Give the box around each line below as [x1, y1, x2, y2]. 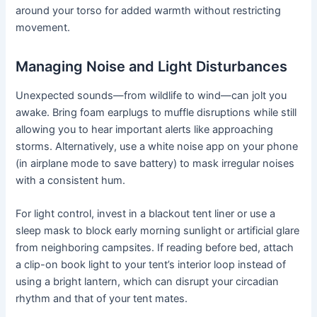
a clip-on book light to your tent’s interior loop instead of [16, 258, 287, 271]
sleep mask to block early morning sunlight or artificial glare [16, 224, 300, 237]
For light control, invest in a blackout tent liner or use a [16, 207, 276, 220]
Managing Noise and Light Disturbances [16, 57, 288, 75]
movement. [16, 21, 71, 34]
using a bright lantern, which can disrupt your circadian [16, 275, 279, 288]
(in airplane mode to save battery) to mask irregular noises [16, 156, 295, 170]
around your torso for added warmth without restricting [16, 4, 282, 17]
